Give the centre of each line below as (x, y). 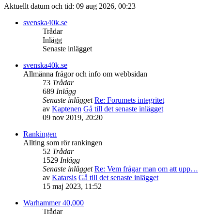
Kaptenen (67, 109)
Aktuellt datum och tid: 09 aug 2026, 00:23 (70, 6)
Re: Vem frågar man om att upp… (146, 169)
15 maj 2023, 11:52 (72, 186)
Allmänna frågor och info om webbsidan (85, 74)
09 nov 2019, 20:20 (73, 118)
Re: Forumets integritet (129, 100)
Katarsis (64, 178)
